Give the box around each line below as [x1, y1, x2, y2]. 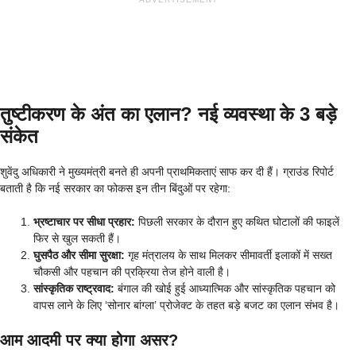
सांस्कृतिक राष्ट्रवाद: [33, 281, 114, 295]
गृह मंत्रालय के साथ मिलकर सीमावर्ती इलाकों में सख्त [125, 248, 332, 261]
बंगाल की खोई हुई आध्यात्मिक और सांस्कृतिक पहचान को [114, 281, 335, 295]
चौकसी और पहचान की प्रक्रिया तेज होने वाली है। [33, 265, 230, 278]
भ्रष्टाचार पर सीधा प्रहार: [33, 215, 135, 228]
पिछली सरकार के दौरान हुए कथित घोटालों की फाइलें [135, 215, 339, 228]
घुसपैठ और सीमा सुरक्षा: [33, 248, 125, 261]
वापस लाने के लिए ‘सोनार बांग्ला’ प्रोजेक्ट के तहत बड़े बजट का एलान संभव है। [33, 298, 339, 311]
